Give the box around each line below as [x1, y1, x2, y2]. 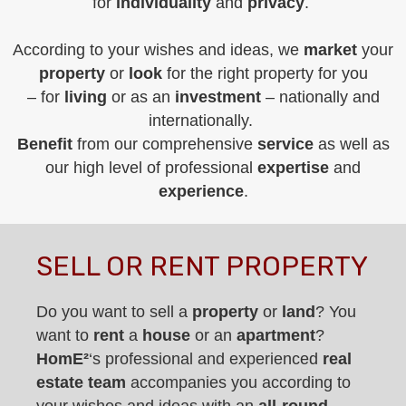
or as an [106, 87, 175, 106]
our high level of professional [45, 158, 257, 177]
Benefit [16, 134, 77, 153]
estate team [36, 373, 126, 391]
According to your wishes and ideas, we [13, 40, 304, 59]
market [304, 40, 362, 59]
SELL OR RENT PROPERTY [36, 250, 368, 283]
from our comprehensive [76, 134, 257, 153]
